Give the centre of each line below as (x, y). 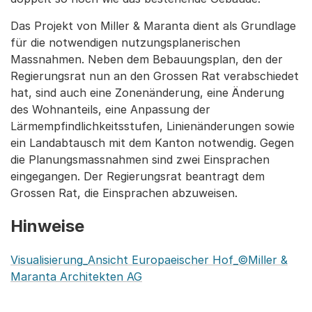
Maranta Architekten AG (76, 277)
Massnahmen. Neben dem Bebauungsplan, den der (147, 60)
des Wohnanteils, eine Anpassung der (110, 110)
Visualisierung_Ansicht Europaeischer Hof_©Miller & (149, 260)
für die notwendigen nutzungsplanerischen (125, 43)
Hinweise (47, 226)
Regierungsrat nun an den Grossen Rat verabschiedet (155, 76)
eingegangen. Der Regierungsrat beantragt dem (138, 177)
